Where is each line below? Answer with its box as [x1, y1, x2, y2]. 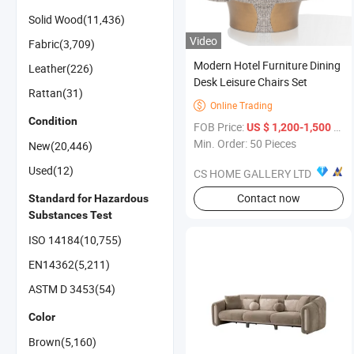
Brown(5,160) [28, 334, 96, 349]
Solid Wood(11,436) [28, 12, 125, 27]
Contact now [236, 190, 300, 206]
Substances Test [28, 209, 112, 221]
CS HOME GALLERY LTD [194, 165, 311, 181]
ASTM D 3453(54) [28, 281, 115, 296]
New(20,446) [28, 138, 92, 153]
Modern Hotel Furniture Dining [194, 57, 341, 73]
